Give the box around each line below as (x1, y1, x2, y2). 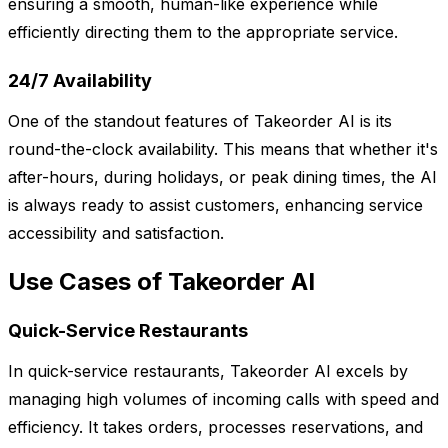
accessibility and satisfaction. (8, 223, 224, 244)
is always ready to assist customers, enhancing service (8, 195, 423, 216)
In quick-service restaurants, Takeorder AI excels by (8, 361, 408, 382)
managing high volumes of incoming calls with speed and (8, 389, 439, 410)
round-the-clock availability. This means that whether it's (8, 139, 438, 160)
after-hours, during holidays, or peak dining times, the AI (8, 167, 437, 188)
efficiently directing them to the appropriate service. (8, 22, 398, 43)
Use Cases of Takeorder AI (8, 267, 315, 297)
